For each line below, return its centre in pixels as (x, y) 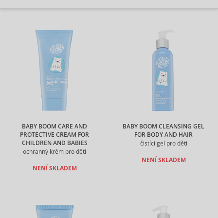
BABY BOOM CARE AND (54, 127)
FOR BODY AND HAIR (163, 135)
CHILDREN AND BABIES (54, 143)
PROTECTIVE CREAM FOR (54, 135)
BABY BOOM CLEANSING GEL (163, 127)
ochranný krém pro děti (54, 152)
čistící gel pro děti (163, 143)
